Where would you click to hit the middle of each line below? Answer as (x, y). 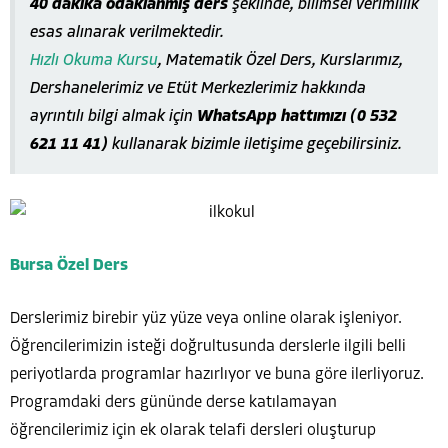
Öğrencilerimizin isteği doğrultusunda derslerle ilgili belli (208, 346)
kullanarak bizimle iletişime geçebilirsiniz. (255, 144)
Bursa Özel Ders (69, 265)
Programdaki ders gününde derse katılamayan (173, 402)
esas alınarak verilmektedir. (127, 32)
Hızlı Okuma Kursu (94, 60)
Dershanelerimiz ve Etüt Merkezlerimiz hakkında (198, 88)
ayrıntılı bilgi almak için (113, 116)
